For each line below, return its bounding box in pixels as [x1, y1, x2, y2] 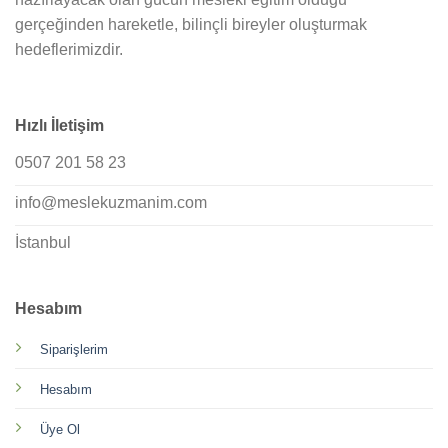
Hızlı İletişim [15, 116, 104, 134]
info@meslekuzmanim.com [15, 194, 207, 212]
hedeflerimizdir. [15, 40, 123, 58]
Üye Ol [39, 421, 80, 437]
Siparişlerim [39, 341, 108, 357]
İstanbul [15, 234, 71, 252]
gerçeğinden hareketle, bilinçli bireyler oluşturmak [15, 15, 367, 33]
